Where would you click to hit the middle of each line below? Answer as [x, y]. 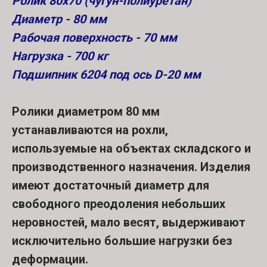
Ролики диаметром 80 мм [86, 112]
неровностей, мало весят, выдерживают [129, 223]
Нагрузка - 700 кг [60, 56]
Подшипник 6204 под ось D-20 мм [106, 75]
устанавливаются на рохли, [90, 130]
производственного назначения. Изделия [131, 167]
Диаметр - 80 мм [59, 19]
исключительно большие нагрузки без [122, 241]
